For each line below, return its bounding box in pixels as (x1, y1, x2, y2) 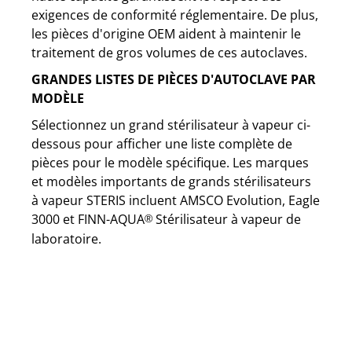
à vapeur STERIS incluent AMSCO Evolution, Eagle (31, 192, 320, 209)
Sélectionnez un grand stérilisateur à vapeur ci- (31, 116, 310, 134)
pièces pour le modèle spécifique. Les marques (31, 154, 309, 171)
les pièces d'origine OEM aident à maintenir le (31, 25, 301, 42)
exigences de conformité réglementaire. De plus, (31, 6, 318, 24)
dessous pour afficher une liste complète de (31, 135, 292, 152)
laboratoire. (31, 230, 101, 247)
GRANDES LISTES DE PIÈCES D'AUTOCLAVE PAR (31, 71, 316, 88)
